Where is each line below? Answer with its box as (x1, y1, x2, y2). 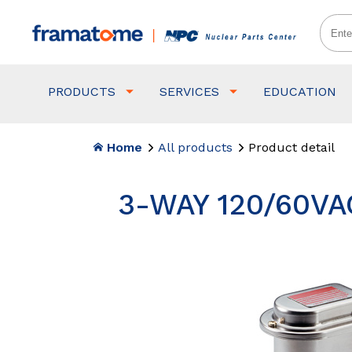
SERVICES (159, 84, 220, 100)
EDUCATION (263, 84, 337, 100)
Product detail (248, 140, 335, 156)
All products (158, 140, 233, 156)
